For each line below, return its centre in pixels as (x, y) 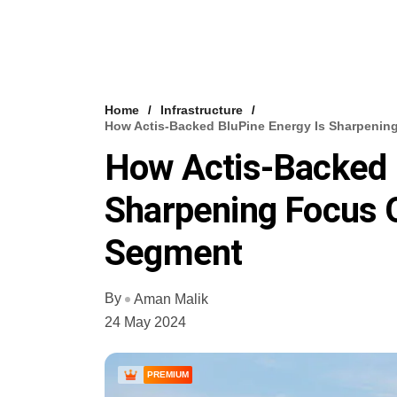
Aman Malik (171, 299)
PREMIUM (168, 374)
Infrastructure (202, 110)
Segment (174, 253)
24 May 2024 (145, 322)
